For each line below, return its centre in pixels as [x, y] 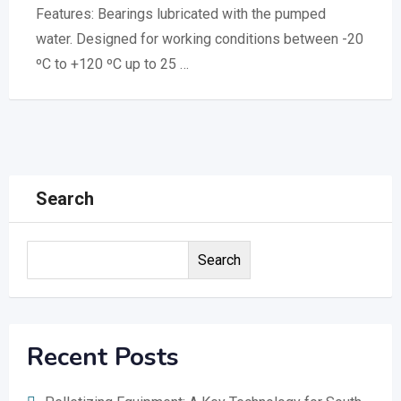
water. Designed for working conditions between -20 [200, 39]
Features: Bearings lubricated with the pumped [181, 14]
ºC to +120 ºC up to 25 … [112, 64]
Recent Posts [103, 357]
